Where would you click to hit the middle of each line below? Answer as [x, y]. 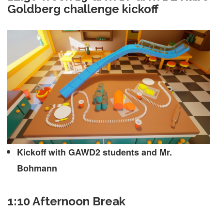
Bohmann [37, 168]
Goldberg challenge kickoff [83, 9]
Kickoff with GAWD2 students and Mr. [94, 152]
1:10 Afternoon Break [66, 201]
